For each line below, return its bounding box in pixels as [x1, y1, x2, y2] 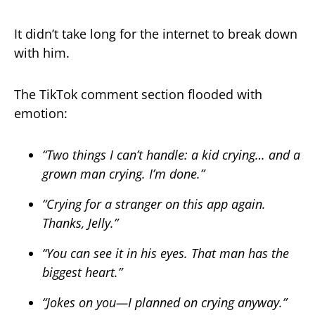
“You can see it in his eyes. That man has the [42, 245, 289, 262]
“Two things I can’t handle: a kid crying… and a [42, 146, 300, 164]
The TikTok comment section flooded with [14, 86, 262, 103]
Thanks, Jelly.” [42, 214, 118, 232]
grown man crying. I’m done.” [42, 165, 205, 183]
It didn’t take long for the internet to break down [14, 25, 297, 43]
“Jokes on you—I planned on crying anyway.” [42, 294, 287, 311]
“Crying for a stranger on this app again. [42, 195, 266, 213]
